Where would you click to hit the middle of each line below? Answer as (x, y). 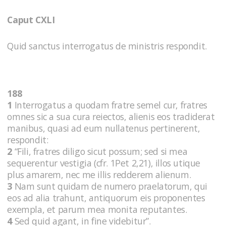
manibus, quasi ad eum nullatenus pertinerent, (104, 128)
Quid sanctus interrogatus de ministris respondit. (107, 46)
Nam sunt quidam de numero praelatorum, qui (110, 186)
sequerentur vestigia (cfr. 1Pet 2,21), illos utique (104, 163)
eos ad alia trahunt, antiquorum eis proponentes (106, 197)
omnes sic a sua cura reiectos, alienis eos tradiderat (111, 116)
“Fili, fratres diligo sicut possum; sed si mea (100, 151)
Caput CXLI (31, 20)
